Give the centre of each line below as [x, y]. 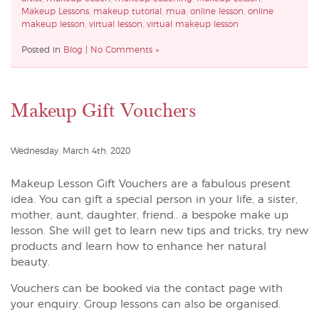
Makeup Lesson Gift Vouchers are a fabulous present [151, 184]
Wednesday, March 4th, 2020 [70, 151]
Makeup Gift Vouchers [103, 110]
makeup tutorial [127, 11]
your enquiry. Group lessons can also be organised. [146, 304]
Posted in [42, 49]
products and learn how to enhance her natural [138, 246]
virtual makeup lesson [193, 24]
